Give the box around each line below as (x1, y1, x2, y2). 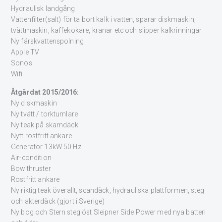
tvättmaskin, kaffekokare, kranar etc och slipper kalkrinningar (11, 26, 202, 35)
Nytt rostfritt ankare (11, 132, 72, 140)
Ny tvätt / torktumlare (11, 110, 78, 118)
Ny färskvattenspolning (11, 37, 84, 46)
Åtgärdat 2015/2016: (11, 88, 79, 97)
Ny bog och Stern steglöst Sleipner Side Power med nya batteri (11, 208, 206, 217)
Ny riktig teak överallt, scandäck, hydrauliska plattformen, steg (11, 186, 204, 195)
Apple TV (11, 48, 40, 56)
